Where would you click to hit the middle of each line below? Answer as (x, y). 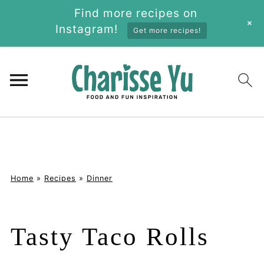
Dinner (99, 178)
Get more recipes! (167, 31)
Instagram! (87, 29)
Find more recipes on (136, 13)
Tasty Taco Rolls (110, 236)
